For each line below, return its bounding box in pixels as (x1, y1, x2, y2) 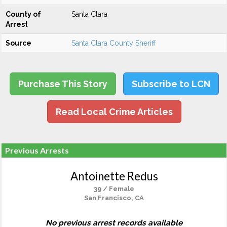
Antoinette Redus (70, 169, 158, 183)
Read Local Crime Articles (55, 106, 173, 117)
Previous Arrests (5, 145, 69, 155)
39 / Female (94, 185, 134, 193)
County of (6, 10, 41, 18)
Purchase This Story (18, 79, 107, 89)
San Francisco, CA (84, 194, 144, 202)
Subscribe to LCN (131, 79, 210, 89)
